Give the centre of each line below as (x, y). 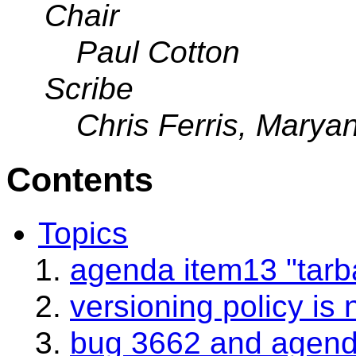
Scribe (89, 88)
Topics (83, 234)
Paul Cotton (159, 52)
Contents (80, 179)
